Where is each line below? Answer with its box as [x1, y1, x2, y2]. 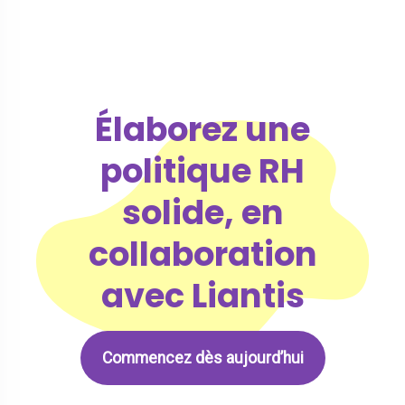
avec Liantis [100, 272, 305, 320]
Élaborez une [95, 106, 310, 154]
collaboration [88, 231, 317, 278]
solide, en [121, 189, 284, 237]
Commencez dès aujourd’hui [101, 349, 304, 368]
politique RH [100, 147, 305, 195]
